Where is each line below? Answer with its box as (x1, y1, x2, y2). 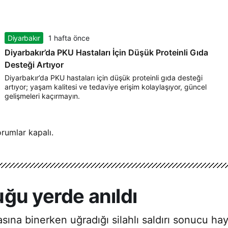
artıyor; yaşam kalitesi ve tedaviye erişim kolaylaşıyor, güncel (5, 82, 207, 92)
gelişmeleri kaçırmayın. (5, 92, 80, 101)
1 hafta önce (48, 34, 90, 43)
